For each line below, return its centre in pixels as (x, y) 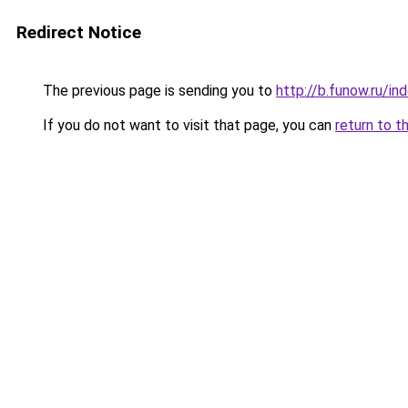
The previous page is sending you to (158, 91)
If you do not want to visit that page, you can (187, 125)
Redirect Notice (79, 32)
